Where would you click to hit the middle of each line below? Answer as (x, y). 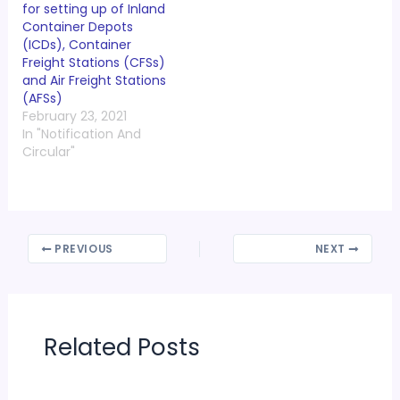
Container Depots (77, 27)
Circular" (48, 152)
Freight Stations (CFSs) (93, 63)
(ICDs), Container (76, 45)
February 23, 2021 (74, 117)
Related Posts (121, 348)
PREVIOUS (82, 250)
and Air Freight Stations (94, 81)
